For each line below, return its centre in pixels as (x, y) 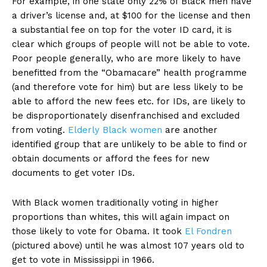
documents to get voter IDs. (73, 173)
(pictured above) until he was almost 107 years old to (128, 246)
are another (190, 130)
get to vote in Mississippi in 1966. (83, 260)
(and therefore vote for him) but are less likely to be (128, 87)
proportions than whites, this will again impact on (121, 217)
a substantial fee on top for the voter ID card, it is (122, 30)
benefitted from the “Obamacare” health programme (129, 73)
